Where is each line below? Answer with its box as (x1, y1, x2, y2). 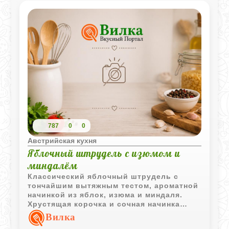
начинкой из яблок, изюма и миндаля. (28, 190, 183, 199)
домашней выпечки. (28, 218, 109, 226)
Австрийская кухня (28, 136, 97, 145)
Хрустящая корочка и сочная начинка (28, 199, 180, 208)
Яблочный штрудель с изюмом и (28, 147, 181, 159)
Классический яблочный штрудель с (28, 172, 179, 180)
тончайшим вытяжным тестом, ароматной (28, 181, 199, 190)
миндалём (28, 159, 78, 172)
